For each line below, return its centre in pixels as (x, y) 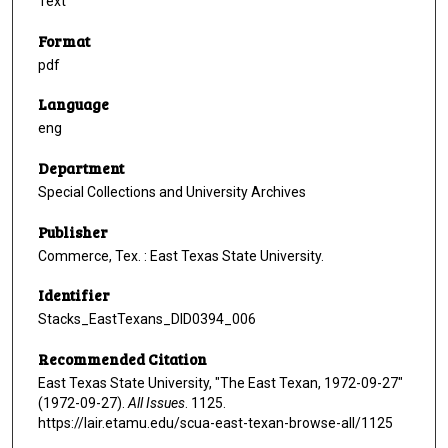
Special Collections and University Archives (172, 192)
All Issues (156, 403)
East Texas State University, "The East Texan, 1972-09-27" (220, 383)
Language (73, 104)
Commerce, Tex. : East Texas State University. (181, 255)
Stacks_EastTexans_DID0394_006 (147, 319)
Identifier (74, 295)
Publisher (73, 231)
